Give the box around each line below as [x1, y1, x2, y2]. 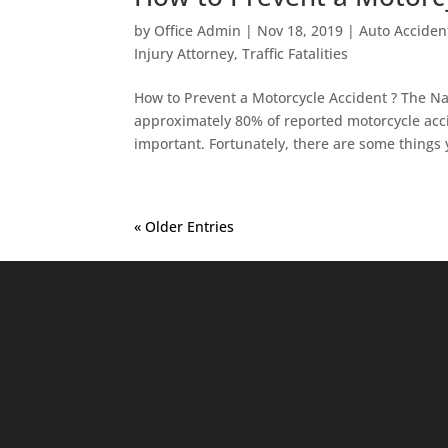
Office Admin [154, 21, 242, 40]
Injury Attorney [134, 44, 235, 63]
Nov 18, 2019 [257, 21, 344, 40]
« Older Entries [134, 217, 235, 236]
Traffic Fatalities [242, 44, 349, 63]
